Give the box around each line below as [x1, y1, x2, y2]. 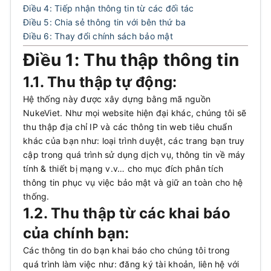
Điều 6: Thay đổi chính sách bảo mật [23, 31, 173, 41]
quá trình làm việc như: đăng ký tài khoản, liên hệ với [23, 259, 240, 269]
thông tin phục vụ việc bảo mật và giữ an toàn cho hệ [23, 177, 243, 188]
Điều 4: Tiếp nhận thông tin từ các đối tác [23, 3, 194, 13]
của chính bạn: [23, 224, 129, 242]
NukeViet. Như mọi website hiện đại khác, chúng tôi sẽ [23, 108, 247, 118]
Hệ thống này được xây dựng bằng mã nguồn [23, 94, 211, 104]
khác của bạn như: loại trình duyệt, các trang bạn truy [23, 135, 245, 146]
